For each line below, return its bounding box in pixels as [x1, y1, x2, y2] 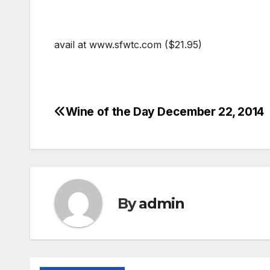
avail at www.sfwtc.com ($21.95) [54, 39, 202, 51]
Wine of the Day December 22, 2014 [65, 104, 264, 119]
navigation [54, 130, 151, 154]
